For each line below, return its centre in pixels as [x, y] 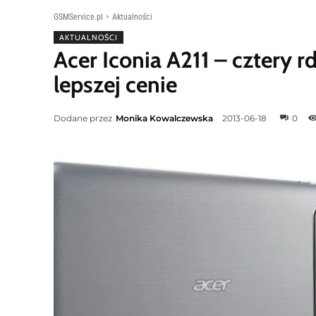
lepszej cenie [115, 84]
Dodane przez [83, 118]
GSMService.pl [78, 17]
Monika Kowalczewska [164, 118]
